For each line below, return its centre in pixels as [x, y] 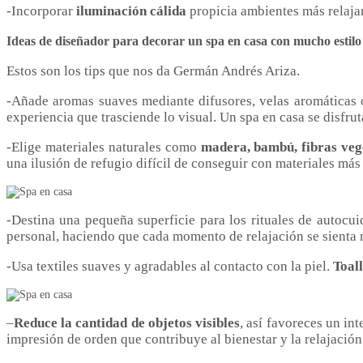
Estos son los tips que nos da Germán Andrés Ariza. [153, 71]
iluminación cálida [131, 11]
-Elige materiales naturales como [104, 147]
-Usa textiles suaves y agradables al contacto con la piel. [170, 267]
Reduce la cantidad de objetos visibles [127, 323]
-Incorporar [41, 11]
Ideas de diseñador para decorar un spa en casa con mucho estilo [184, 41]
